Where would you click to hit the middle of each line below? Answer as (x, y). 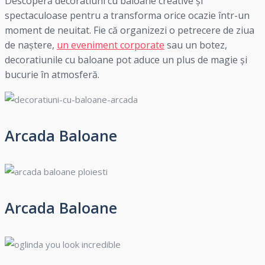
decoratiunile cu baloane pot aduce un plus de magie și (126, 59)
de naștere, (31, 45)
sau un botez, (196, 45)
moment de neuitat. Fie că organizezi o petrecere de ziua (130, 30)
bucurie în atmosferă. (52, 74)
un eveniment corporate (111, 45)
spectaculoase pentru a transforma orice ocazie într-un (127, 15)
